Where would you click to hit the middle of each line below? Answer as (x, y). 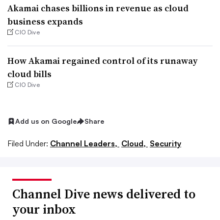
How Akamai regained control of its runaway (102, 61)
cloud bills (29, 74)
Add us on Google (46, 121)
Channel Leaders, (85, 143)
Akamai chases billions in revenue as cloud (98, 8)
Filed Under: (28, 143)
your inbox (44, 209)
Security (165, 143)
